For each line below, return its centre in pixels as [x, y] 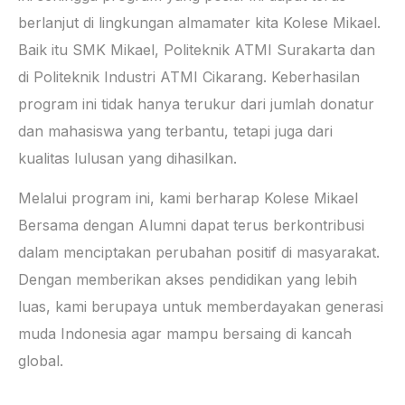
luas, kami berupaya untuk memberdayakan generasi [201, 307]
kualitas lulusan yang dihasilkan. [127, 158]
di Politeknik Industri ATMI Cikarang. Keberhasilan [189, 76]
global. [41, 361]
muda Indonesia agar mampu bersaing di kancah [185, 334]
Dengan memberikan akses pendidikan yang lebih [188, 280]
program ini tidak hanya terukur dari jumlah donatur [196, 104]
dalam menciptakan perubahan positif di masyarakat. [199, 253]
